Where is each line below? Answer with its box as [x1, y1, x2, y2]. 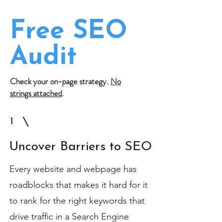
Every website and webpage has [9, 164, 137, 174]
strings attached [10, 87, 62, 99]
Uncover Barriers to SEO [9, 140, 152, 154]
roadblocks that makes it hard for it [9, 179, 148, 190]
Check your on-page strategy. [10, 75, 111, 87]
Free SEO [10, 19, 127, 45]
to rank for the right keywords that [9, 195, 145, 206]
